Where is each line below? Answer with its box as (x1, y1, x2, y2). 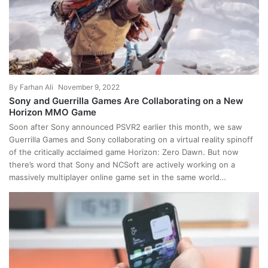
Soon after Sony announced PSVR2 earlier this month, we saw (9, 121, 242, 132)
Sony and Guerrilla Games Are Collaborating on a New (9, 95, 243, 106)
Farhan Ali (20, 82, 53, 92)
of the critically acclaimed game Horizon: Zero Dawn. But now (9, 147, 239, 157)
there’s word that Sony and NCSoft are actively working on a (9, 159, 235, 169)
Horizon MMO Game (9, 106, 96, 118)
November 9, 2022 (58, 82, 120, 92)
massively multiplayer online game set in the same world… (9, 172, 226, 182)
